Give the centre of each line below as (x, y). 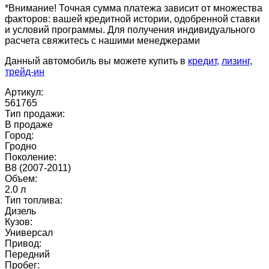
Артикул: (24, 92)
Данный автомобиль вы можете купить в (96, 61)
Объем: (21, 179)
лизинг (236, 61)
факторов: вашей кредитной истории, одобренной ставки (132, 19)
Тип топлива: (34, 200)
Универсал (29, 233)
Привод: (23, 243)
